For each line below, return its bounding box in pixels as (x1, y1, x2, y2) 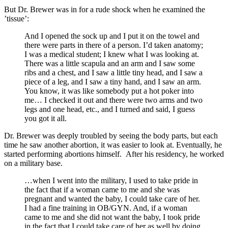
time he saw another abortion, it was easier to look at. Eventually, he (4, 140, 222, 149)
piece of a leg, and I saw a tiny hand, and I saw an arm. (24, 77, 201, 86)
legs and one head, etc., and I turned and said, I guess (24, 104, 195, 113)
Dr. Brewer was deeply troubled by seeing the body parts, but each (4, 131, 218, 140)
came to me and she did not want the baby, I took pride (24, 212, 200, 221)
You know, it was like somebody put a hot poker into (24, 86, 194, 95)
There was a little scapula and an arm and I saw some (24, 59, 195, 68)
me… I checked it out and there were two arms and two (24, 95, 203, 104)
